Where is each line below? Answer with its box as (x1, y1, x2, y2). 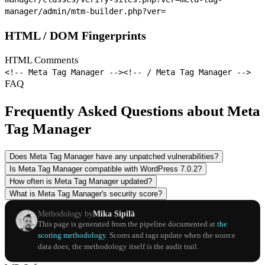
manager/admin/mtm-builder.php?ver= (5, 7, 166, 17)
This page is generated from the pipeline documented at (37, 219, 217, 228)
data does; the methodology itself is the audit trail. (37, 242, 199, 251)
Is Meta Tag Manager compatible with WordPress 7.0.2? (9, 164, 202, 174)
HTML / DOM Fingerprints (5, 29, 146, 43)
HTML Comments (5, 54, 79, 66)
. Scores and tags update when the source (105, 231, 235, 240)
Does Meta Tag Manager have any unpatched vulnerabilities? (9, 152, 218, 161)
